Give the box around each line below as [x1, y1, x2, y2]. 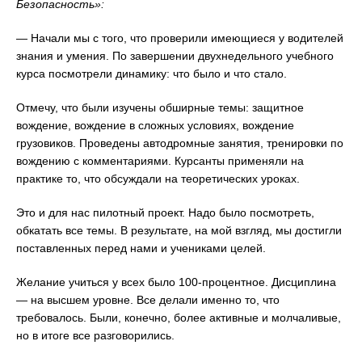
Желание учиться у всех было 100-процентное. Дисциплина [16, 276, 336, 289]
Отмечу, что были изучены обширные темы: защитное [16, 101, 304, 115]
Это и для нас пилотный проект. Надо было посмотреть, [16, 206, 314, 220]
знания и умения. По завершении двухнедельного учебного [16, 49, 334, 63]
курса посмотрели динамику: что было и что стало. [16, 67, 287, 81]
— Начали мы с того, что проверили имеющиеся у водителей [16, 32, 343, 45]
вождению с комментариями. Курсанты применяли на [16, 154, 304, 168]
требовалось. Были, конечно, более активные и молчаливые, [16, 311, 341, 325]
